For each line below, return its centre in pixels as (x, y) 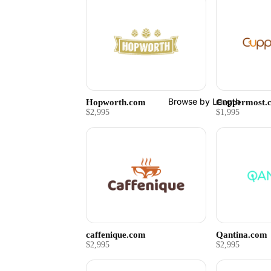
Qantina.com (242, 235)
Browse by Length (204, 101)
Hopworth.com (116, 102)
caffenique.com (116, 235)
